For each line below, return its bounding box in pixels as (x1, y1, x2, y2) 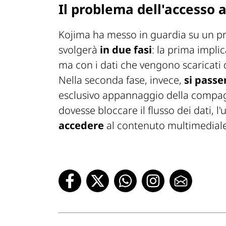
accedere (59, 119, 104, 133)
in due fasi (100, 43, 152, 57)
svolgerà (59, 43, 100, 57)
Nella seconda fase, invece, (59, 73, 184, 87)
